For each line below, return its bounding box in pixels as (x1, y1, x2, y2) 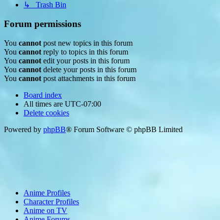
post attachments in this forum (41, 74, 136, 82)
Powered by (4, 125, 43, 134)
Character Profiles (24, 197, 79, 206)
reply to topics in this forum (41, 47, 128, 56)
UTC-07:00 (65, 99, 101, 108)
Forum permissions (4, 18, 81, 29)
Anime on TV (24, 206, 67, 215)
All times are (24, 99, 65, 108)
